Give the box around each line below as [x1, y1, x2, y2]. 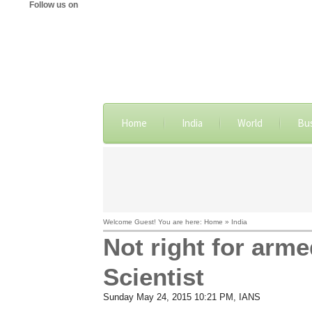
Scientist [102, 263, 204, 290]
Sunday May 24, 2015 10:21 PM [102, 292, 233, 302]
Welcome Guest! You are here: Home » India [102, 218, 247, 226]
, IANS [233, 292, 260, 302]
